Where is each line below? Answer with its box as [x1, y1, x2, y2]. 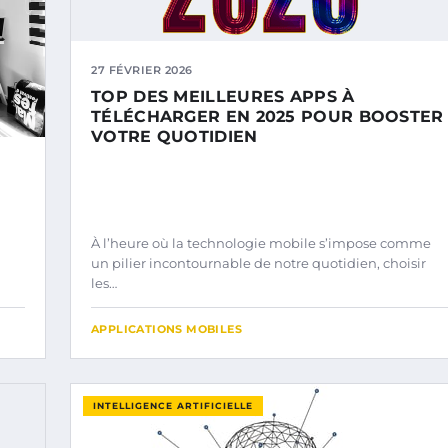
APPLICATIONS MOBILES [91, 321, 242, 336]
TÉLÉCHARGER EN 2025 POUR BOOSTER [91, 107, 444, 126]
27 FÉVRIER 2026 [91, 63, 193, 77]
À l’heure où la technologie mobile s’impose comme [91, 234, 431, 251]
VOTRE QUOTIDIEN [91, 127, 258, 146]
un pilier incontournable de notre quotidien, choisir [91, 254, 426, 271]
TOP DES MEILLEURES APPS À [91, 87, 355, 106]
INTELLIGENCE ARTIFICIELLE [93, 399, 253, 411]
